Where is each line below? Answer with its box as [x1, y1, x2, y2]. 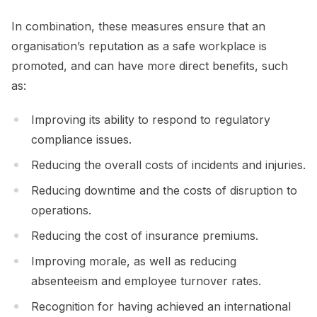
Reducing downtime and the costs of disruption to [31, 183, 297, 198]
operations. [31, 203, 91, 218]
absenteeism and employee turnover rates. [31, 274, 261, 289]
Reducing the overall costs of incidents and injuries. [31, 158, 306, 173]
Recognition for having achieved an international [31, 299, 291, 314]
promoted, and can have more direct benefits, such [11, 59, 288, 74]
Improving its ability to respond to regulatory [31, 113, 270, 127]
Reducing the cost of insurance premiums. [31, 229, 258, 243]
